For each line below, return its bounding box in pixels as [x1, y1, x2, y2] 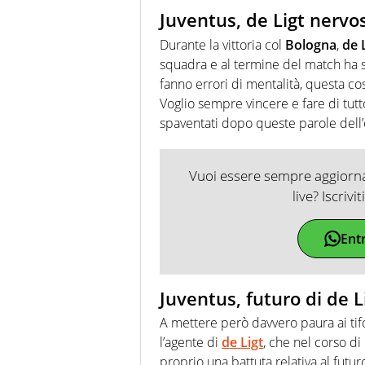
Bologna [285, 35, 336, 54]
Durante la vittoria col [160, 35, 285, 54]
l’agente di [160, 333, 222, 352]
